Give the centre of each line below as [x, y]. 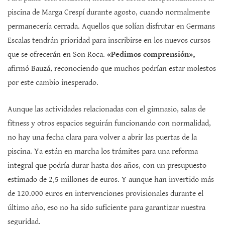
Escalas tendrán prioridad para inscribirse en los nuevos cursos [109, 40]
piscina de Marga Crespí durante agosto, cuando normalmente [109, 12]
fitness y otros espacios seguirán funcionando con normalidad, [109, 123]
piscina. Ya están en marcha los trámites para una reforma [103, 151]
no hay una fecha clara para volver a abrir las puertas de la [102, 137]
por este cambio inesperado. [53, 82]
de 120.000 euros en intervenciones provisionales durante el [105, 193]
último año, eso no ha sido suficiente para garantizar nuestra [106, 207]
